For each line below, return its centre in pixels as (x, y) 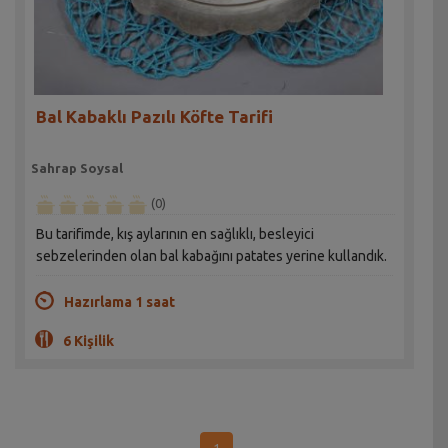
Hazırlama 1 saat (119, 302)
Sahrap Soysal (77, 168)
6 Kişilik (88, 341)
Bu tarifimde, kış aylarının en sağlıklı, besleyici (175, 234)
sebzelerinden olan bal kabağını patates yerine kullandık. (212, 256)
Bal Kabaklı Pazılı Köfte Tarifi (155, 116)
